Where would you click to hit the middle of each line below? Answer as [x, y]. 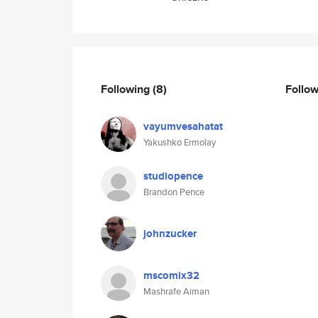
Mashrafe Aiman [176, 291]
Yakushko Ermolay [180, 142]
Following [127, 89]
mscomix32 [171, 275]
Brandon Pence [174, 192]
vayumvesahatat [183, 126]
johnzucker [170, 234]
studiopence [173, 176]
